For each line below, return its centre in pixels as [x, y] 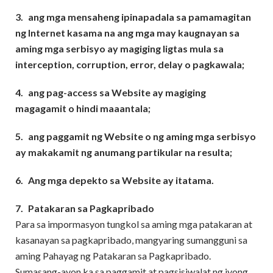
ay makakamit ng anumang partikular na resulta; [124, 152]
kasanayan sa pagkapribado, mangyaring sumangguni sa [131, 240]
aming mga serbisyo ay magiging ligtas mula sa [119, 48]
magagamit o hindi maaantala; [83, 108]
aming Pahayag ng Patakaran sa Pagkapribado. [113, 256]
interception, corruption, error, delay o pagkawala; [130, 64]
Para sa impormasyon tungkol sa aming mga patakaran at [134, 224]
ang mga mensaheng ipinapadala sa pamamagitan [140, 17]
